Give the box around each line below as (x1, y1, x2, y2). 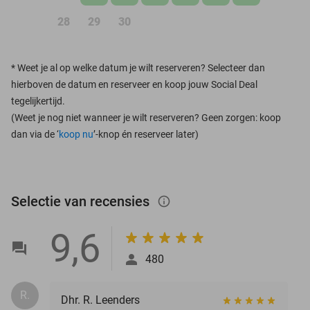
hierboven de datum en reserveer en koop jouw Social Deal (11, 78, 257, 90)
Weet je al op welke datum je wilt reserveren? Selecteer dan (17, 62, 265, 73)
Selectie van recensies (11, 192, 153, 210)
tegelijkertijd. (11, 95, 65, 107)
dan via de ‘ (11, 128, 59, 140)
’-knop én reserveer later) (93, 128, 199, 140)
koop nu (59, 128, 93, 140)
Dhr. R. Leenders (61, 293, 140, 307)
